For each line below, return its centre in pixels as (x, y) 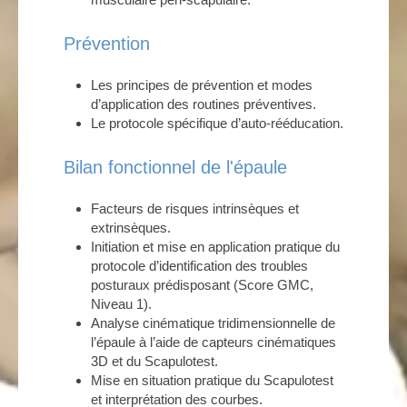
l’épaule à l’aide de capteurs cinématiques (213, 342)
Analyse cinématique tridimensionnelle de (213, 323)
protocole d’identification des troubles (199, 266)
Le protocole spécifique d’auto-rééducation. (217, 123)
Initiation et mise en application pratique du (215, 247)
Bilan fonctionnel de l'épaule (175, 167)
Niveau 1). (121, 304)
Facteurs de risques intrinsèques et (195, 208)
